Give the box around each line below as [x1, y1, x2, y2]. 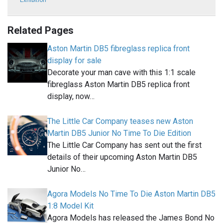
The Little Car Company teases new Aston [47, 116, 193, 126]
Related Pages [7, 24, 74, 37]
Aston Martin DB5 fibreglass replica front [47, 44, 190, 54]
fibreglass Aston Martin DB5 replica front [47, 80, 190, 90]
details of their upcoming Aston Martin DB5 [47, 152, 197, 162]
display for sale [47, 56, 102, 66]
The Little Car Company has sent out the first [47, 140, 202, 150]
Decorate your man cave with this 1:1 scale [47, 68, 196, 78]
